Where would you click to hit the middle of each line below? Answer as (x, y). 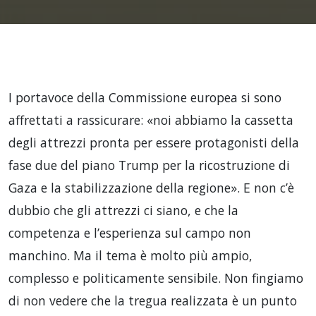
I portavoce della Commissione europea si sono (145, 97)
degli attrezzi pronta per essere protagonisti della (154, 142)
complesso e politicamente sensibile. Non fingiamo (156, 278)
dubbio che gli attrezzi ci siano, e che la (123, 210)
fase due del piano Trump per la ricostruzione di (149, 165)
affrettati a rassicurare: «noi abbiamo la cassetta (151, 120)
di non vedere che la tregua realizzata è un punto (153, 300)
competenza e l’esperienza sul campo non (130, 232)
